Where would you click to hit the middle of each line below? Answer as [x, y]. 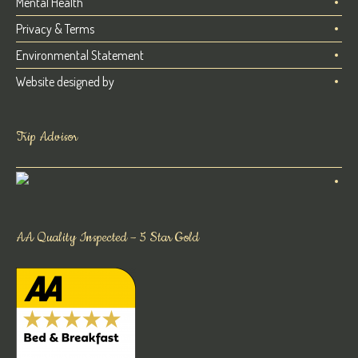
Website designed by [66, 81]
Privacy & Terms [56, 28]
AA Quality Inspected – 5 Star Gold [108, 237]
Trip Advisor [47, 136]
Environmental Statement [80, 55]
